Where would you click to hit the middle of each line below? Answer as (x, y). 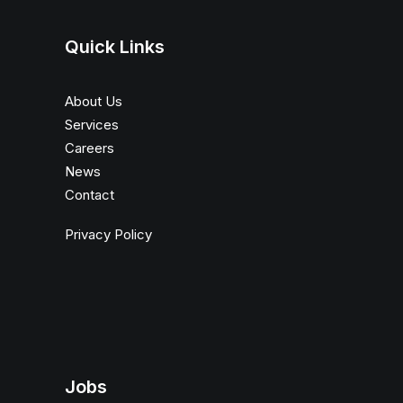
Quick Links (115, 47)
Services (92, 125)
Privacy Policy (108, 234)
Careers (90, 148)
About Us (94, 101)
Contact (90, 195)
